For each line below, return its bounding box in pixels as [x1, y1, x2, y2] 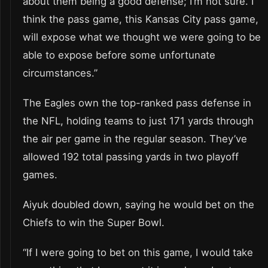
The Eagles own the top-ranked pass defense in [23, 97, 251, 109]
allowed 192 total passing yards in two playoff [23, 151, 239, 163]
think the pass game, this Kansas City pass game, [23, 13, 258, 26]
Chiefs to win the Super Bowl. [23, 217, 165, 229]
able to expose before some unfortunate [23, 49, 215, 62]
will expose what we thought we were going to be [23, 31, 261, 44]
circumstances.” [23, 67, 98, 80]
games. [23, 169, 57, 181]
